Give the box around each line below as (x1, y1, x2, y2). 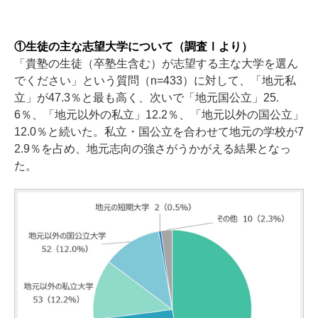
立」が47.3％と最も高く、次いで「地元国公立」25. (14, 92, 279, 104)
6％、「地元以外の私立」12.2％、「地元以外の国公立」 (14, 109, 304, 121)
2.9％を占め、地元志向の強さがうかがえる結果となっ (14, 143, 291, 155)
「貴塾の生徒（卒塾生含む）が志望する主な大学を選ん (14, 57, 298, 70)
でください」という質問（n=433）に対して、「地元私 (14, 75, 296, 87)
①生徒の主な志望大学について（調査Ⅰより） (14, 40, 253, 53)
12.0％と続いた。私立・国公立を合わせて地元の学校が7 (14, 126, 304, 138)
